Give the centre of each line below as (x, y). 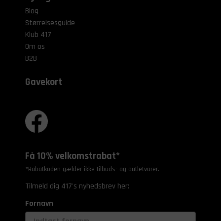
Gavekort (44, 82)
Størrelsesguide (50, 23)
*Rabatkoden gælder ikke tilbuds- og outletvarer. (92, 169)
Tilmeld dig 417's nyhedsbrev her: (77, 186)
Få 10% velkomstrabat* (73, 156)
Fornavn (39, 203)
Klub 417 (38, 35)
